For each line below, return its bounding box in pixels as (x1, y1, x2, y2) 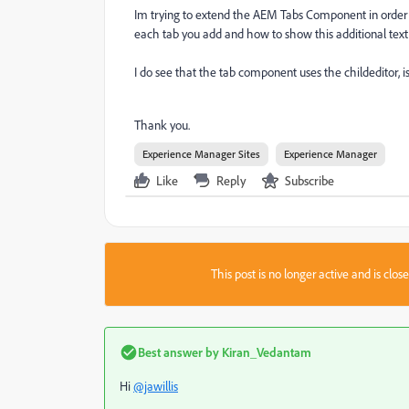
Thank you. (134, 117, 190, 133)
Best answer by (138, 344, 219, 360)
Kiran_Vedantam (219, 344, 311, 360)
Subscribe (285, 173, 334, 188)
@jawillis (133, 378, 178, 394)
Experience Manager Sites (142, 147, 260, 161)
